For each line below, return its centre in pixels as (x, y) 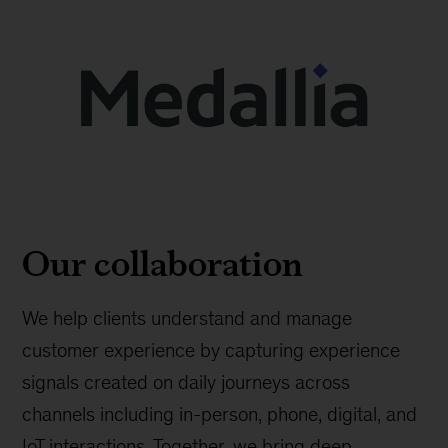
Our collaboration (163, 263)
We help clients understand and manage (187, 317)
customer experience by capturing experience (211, 349)
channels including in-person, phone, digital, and (220, 413)
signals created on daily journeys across (186, 381)
